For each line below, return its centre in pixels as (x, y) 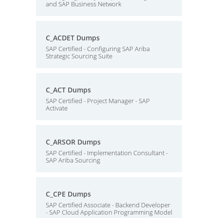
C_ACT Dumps (68, 90)
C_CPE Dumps (68, 194)
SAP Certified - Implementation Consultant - (107, 153)
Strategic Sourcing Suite (79, 56)
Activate (57, 108)
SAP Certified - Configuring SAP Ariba (98, 49)
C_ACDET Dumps (73, 38)
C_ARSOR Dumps (73, 142)
